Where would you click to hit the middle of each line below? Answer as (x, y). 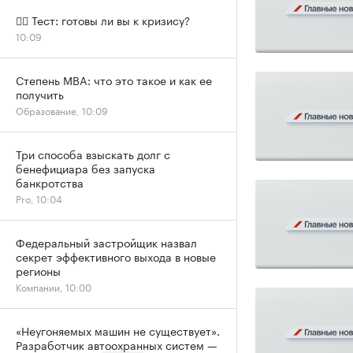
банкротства (50, 182)
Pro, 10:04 (39, 198)
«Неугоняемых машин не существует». (118, 330)
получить (40, 94)
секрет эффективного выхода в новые (116, 256)
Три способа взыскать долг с (93, 154)
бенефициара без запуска (85, 168)
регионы (38, 270)
